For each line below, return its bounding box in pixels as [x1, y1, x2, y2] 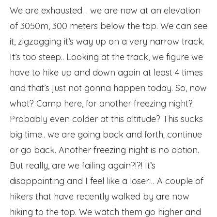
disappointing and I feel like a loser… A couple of [10, 175, 203, 186]
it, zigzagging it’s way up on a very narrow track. [10, 35, 204, 47]
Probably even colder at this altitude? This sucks [10, 113, 203, 124]
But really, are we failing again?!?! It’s [10, 159, 155, 171]
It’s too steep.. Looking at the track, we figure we [10, 51, 203, 62]
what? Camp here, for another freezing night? [10, 97, 193, 109]
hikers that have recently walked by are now [10, 190, 189, 202]
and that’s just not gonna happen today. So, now [10, 82, 207, 93]
